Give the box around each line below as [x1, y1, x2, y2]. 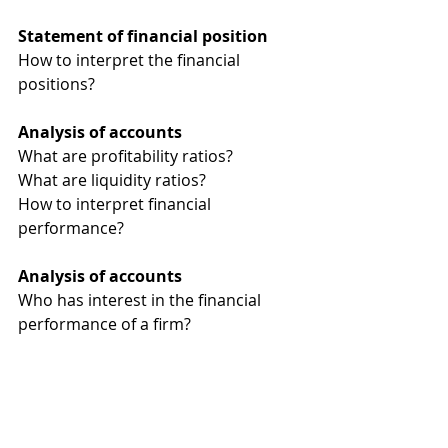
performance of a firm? [18, 313, 191, 335]
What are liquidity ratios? [18, 169, 206, 191]
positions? [18, 73, 95, 95]
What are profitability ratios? [18, 145, 233, 167]
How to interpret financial [18, 193, 215, 215]
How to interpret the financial [18, 49, 244, 71]
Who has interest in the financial [18, 289, 265, 311]
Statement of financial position [18, 25, 272, 47]
